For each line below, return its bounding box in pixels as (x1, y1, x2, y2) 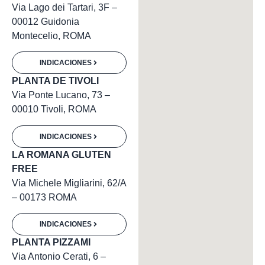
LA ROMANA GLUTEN (12, 149, 111, 160)
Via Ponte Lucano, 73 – (12, 90, 110, 101)
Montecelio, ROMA (12, 31, 91, 41)
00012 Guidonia (12, 17, 79, 27)
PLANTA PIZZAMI (12, 237, 91, 248)
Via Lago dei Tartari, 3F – (12, 2, 117, 13)
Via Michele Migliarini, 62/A (12, 177, 126, 188)
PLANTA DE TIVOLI (12, 76, 99, 86)
